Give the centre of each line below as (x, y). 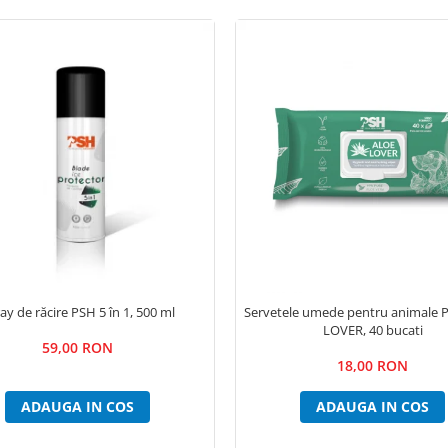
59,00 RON (77, 348)
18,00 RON (372, 366)
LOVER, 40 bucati (372, 330)
